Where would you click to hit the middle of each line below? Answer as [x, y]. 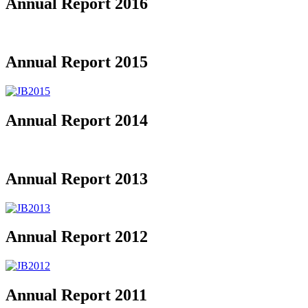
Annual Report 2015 [77, 62]
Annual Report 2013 [77, 178]
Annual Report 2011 [76, 295]
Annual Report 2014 [77, 120]
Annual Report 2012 [77, 237]
